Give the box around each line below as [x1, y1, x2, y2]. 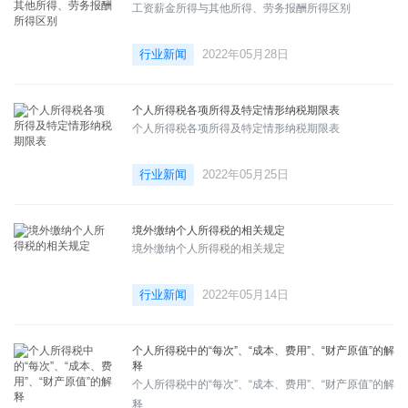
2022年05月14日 [202, 287, 289, 301]
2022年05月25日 [202, 167, 289, 181]
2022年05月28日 [202, 46, 289, 61]
